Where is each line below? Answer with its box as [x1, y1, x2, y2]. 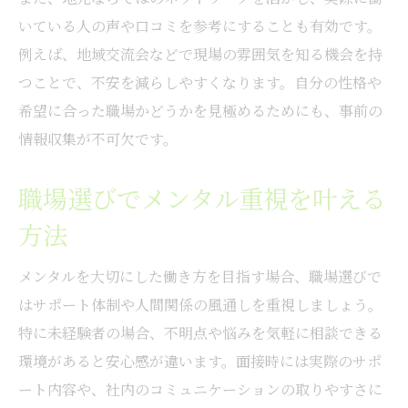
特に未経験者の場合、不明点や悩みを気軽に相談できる [18, 321, 382, 343]
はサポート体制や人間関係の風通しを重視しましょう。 [18, 293, 382, 315]
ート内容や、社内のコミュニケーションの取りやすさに [18, 378, 382, 400]
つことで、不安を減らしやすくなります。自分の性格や [18, 71, 382, 93]
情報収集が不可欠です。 [18, 127, 178, 149]
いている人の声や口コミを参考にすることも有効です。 [18, 15, 382, 36]
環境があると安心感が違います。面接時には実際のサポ [18, 350, 382, 372]
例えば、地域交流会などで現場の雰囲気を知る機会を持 [18, 43, 382, 65]
